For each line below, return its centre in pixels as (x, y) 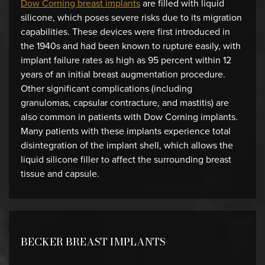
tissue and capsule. (60, 174)
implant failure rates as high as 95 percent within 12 (126, 60)
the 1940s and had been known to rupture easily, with (131, 46)
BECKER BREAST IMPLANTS (93, 242)
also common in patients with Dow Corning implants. (129, 117)
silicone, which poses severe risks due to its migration (131, 17)
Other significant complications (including (106, 88)
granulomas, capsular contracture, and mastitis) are (125, 103)
